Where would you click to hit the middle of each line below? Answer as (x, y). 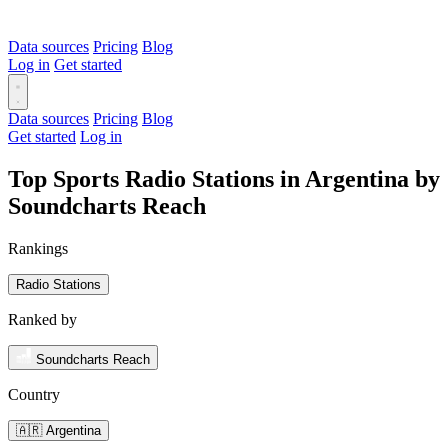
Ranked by (42, 319)
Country (34, 394)
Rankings (38, 248)
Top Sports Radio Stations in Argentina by (224, 178)
